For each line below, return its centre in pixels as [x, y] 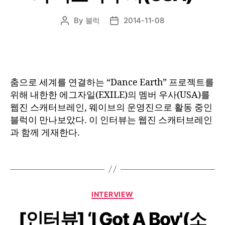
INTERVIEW [113, 194]
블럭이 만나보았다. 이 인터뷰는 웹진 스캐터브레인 [111, 120]
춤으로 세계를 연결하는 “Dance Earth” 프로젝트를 [112, 82]
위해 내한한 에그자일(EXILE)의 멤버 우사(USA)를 [110, 95]
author [76, 32]
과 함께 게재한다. [45, 133]
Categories [135, 192]
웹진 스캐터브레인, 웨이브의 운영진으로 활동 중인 [111, 107]
